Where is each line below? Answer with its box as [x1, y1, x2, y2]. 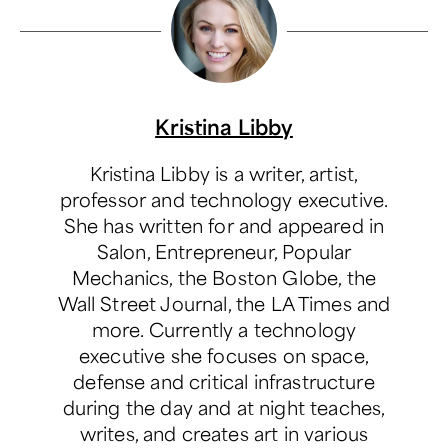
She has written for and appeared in [63, 213, 385, 237]
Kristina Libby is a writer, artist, [89, 161, 359, 185]
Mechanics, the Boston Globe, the [71, 265, 377, 289]
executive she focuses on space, [79, 343, 369, 367]
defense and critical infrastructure [73, 369, 375, 393]
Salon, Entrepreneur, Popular [96, 239, 352, 263]
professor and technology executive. [59, 187, 389, 211]
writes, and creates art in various [79, 421, 369, 445]
